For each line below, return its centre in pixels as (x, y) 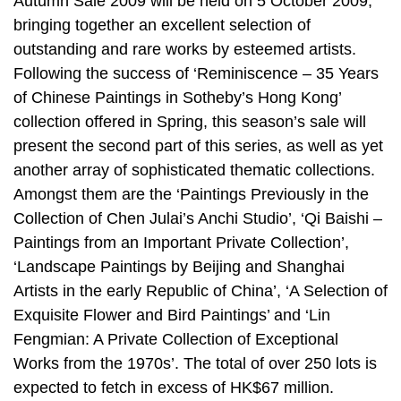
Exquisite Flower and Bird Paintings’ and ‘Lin (172, 316)
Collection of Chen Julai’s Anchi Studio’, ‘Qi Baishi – (198, 219)
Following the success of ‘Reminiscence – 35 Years (196, 74)
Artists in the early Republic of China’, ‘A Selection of (200, 291)
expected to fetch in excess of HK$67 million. (174, 388)
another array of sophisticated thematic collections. (194, 171)
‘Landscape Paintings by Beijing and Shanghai (179, 267)
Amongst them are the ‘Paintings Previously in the (191, 195)
